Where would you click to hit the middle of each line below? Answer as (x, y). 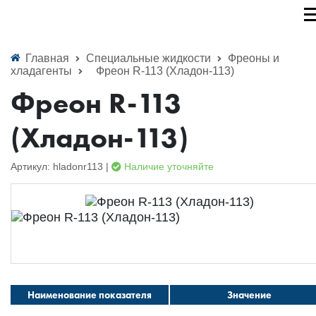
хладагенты (43, 71)
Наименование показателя (90, 294)
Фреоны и (254, 58)
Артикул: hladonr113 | (61, 166)
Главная (47, 58)
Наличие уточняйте (168, 166)
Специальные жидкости (150, 58)
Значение (249, 294)
